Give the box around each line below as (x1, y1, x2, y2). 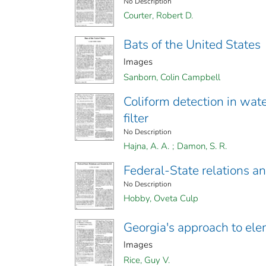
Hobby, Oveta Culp (123, 192, 198, 205)
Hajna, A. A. (123, 140, 169, 153)
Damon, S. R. (177, 140, 227, 153)
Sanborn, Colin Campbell (123, 71, 220, 84)
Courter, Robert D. (123, 9, 193, 22)
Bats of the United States (123, 36, 261, 53)
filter (123, 110, 148, 127)
